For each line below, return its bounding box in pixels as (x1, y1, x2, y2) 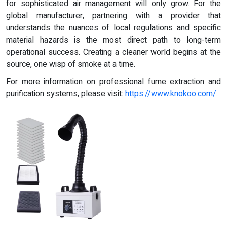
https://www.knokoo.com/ (125, 87, 216, 100)
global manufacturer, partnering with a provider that (6, 9, 221, 22)
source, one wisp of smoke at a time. (6, 58, 135, 70)
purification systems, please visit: (6, 87, 125, 100)
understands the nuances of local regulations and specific (6, 21, 221, 34)
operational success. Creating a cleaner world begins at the (6, 46, 221, 58)
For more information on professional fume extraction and (6, 75, 221, 88)
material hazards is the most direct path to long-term (6, 33, 221, 46)
